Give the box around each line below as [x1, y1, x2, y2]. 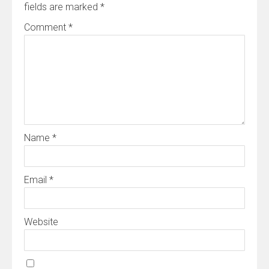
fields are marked [24, 1, 100, 13]
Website [24, 216, 58, 228]
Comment [24, 22, 68, 33]
